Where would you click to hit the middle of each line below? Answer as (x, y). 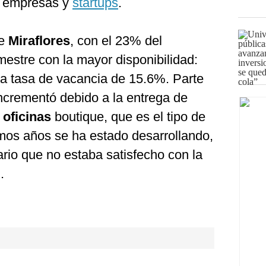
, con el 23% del (116, 41)
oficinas (27, 117)
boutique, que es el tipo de (128, 117)
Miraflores (39, 41)
